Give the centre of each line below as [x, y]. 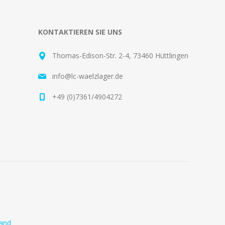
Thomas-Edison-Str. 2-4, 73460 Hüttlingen [120, 55]
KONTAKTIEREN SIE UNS [80, 32]
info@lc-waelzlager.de [88, 76]
